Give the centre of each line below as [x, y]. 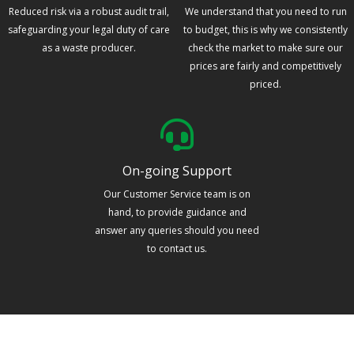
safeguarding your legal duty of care [88, 30]
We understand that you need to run [265, 12]
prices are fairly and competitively [265, 66]
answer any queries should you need [177, 231]
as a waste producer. [88, 48]
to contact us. [177, 249]
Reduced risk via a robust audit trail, [88, 12]
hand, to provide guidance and [177, 213]
